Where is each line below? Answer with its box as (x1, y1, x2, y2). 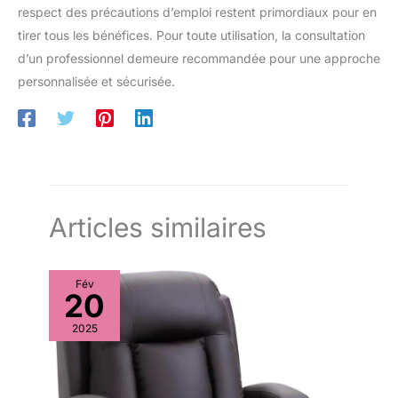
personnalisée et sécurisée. (18, 73, 175, 89)
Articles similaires (49, 211, 267, 243)
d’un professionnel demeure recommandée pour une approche (18, 50, 380, 66)
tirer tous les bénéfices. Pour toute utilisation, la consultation (18, 27, 365, 43)
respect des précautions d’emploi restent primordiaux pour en (18, 4, 377, 20)
